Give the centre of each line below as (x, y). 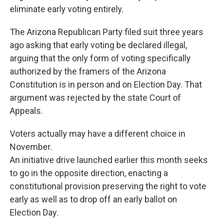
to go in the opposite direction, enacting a (89, 173)
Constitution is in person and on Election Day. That (106, 85)
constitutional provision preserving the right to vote (108, 186)
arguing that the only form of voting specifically (100, 58)
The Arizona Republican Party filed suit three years (107, 32)
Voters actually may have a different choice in (98, 134)
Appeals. (26, 111)
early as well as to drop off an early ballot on (93, 200)
